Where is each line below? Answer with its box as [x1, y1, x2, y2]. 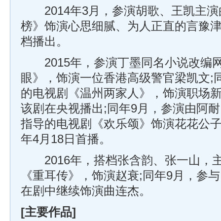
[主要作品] [21, 206, 76, 219]
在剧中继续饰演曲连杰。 [21, 184, 151, 197]
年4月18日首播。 [21, 133, 111, 146]
